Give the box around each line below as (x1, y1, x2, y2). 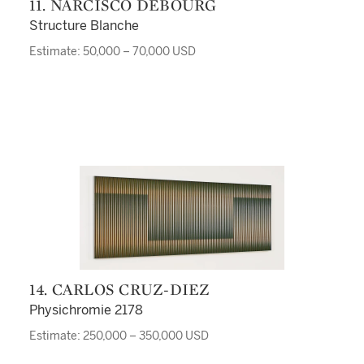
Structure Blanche (28, 18, 139, 33)
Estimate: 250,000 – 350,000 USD (28, 329, 209, 343)
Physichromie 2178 (28, 302, 143, 318)
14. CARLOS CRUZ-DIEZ (35, 279, 210, 300)
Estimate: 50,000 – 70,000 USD (28, 45, 196, 58)
